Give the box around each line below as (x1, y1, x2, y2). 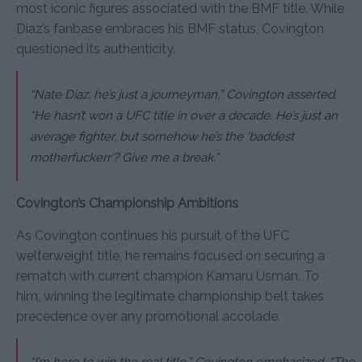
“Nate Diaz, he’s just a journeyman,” (30, 86, 223, 102)
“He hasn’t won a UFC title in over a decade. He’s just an (30, 107, 338, 123)
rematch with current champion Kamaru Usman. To (16, 267, 319, 284)
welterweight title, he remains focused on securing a (16, 247, 325, 263)
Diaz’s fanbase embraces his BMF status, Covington (16, 20, 324, 36)
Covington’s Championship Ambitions (16, 195, 238, 211)
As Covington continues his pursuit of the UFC (16, 227, 289, 243)
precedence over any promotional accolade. (16, 308, 280, 324)
